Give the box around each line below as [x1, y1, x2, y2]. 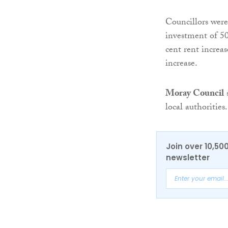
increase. [165, 56, 197, 73]
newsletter [166, 152, 210, 163]
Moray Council [165, 87, 224, 103]
